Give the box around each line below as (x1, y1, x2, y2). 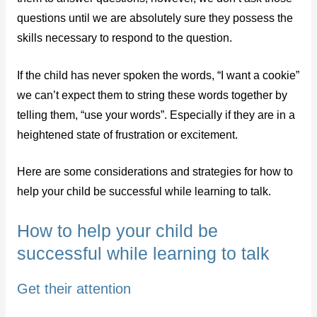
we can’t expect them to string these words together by (16, 88, 287, 101)
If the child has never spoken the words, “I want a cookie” (16, 69, 299, 81)
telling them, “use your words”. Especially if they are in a (16, 108, 295, 121)
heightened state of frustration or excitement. (16, 128, 238, 141)
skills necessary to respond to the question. (16, 31, 232, 44)
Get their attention (16, 281, 131, 297)
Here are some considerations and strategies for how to (16, 166, 293, 178)
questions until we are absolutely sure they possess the (16, 11, 293, 24)
